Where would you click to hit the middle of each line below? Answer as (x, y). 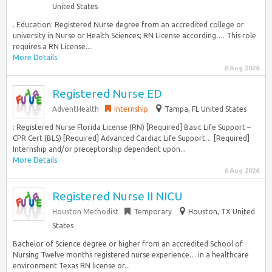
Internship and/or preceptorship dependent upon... (99, 149)
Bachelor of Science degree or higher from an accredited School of (128, 244)
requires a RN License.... (53, 46)
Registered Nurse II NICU (117, 196)
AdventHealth (76, 109)
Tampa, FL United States (206, 109)
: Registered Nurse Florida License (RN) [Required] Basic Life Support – (132, 127)
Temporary (153, 212)
